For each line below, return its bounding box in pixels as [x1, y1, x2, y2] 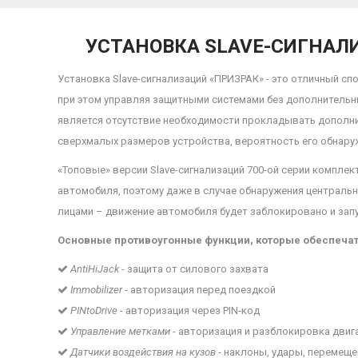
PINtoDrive [70, 304, 117, 316]
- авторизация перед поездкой [122, 284, 276, 296]
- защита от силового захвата [119, 263, 268, 275]
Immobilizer [70, 284, 122, 296]
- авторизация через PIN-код [117, 304, 260, 316]
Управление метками [70, 325, 170, 337]
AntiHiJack [70, 263, 119, 275]
